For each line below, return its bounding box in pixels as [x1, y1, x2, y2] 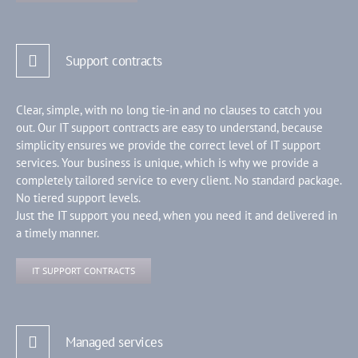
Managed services [66, 332, 162, 351]
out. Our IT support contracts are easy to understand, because [16, 119, 323, 135]
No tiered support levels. [16, 189, 141, 205]
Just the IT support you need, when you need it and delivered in [16, 207, 337, 223]
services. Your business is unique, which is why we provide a [16, 154, 318, 170]
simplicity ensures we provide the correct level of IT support [16, 137, 320, 153]
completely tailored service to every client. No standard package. [16, 172, 341, 188]
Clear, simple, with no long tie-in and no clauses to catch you [16, 101, 322, 117]
